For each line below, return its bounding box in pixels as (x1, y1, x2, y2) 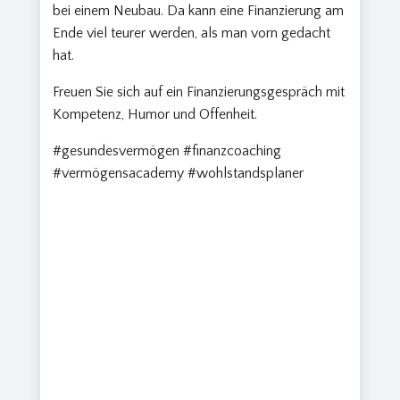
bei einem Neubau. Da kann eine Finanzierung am (53, 3, 345, 20)
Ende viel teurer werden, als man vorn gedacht (53, 25, 331, 42)
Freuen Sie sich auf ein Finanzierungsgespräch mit (53, 84, 346, 101)
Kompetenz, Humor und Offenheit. (53, 106, 258, 123)
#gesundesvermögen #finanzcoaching (53, 143, 282, 160)
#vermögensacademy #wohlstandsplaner (53, 165, 304, 182)
